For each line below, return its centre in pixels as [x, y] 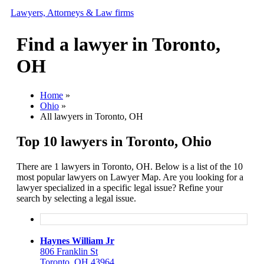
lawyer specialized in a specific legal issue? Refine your [120, 187]
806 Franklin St [69, 251]
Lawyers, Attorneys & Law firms [72, 13]
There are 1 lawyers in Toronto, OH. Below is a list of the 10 [130, 166]
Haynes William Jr [77, 240]
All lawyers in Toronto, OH [92, 116]
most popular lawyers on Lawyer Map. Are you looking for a [130, 177]
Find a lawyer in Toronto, [118, 44]
